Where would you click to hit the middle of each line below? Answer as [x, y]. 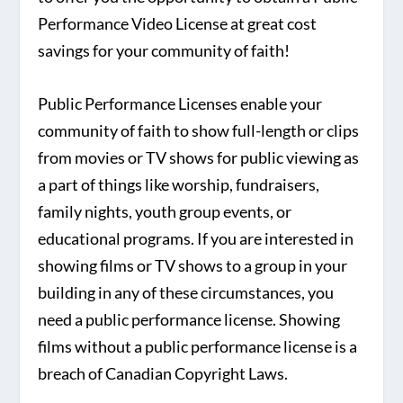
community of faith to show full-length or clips [199, 130]
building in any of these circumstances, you [186, 292]
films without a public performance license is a [198, 346]
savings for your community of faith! [164, 50]
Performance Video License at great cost [178, 23]
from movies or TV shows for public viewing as [199, 157]
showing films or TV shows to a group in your [193, 265]
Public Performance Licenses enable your [180, 103]
